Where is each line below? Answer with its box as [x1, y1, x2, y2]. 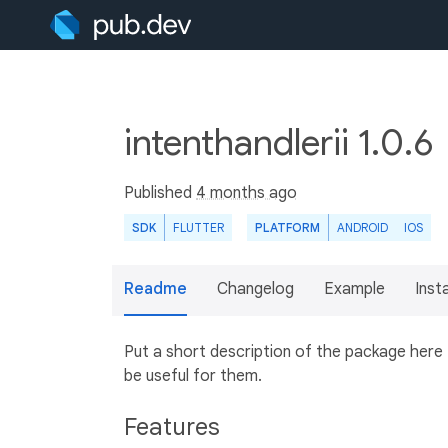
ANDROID [337, 220, 388, 235]
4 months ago [196, 183, 297, 203]
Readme [124, 279, 187, 299]
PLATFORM [255, 220, 320, 235]
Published [124, 183, 196, 203]
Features [124, 412, 226, 442]
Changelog [217, 279, 294, 299]
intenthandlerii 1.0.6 [124, 120, 442, 165]
